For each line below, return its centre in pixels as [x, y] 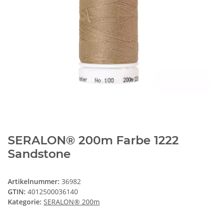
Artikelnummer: [35, 182]
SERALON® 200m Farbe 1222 [93, 140]
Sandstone [39, 154]
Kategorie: [26, 202]
